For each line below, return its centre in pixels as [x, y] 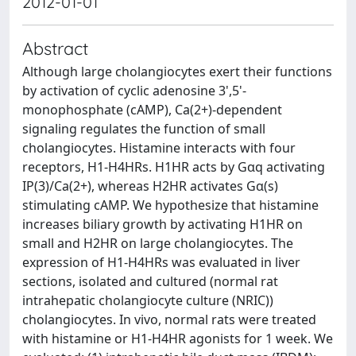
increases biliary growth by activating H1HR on [163, 224]
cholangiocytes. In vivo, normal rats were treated [169, 319]
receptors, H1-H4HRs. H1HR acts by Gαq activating [174, 167]
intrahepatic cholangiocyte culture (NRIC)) [148, 300]
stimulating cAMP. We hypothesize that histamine [170, 205]
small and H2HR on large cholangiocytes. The [158, 243]
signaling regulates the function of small [144, 129]
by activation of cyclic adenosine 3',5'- [134, 91]
